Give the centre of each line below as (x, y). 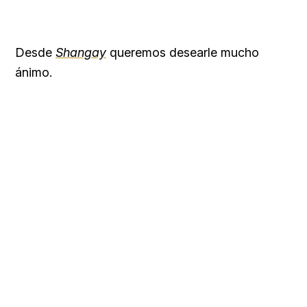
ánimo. (34, 72)
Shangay (81, 52)
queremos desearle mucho (183, 52)
